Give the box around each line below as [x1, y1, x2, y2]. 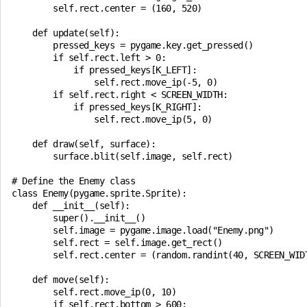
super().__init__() [12, 212, 145, 223]
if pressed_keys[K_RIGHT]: [12, 101, 202, 112]
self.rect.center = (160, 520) [12, 3, 202, 14]
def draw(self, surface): [12, 138, 156, 149]
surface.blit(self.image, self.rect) [12, 151, 233, 162]
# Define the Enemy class [12, 175, 135, 186]
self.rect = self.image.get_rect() [12, 237, 223, 248]
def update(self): [12, 27, 120, 38]
